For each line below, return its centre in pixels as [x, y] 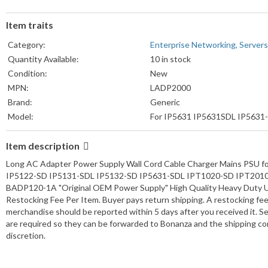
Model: [21, 117]
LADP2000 [170, 88]
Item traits [30, 25]
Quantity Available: [43, 59]
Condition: [28, 74]
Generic [165, 102]
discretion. [26, 236]
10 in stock [170, 59]
